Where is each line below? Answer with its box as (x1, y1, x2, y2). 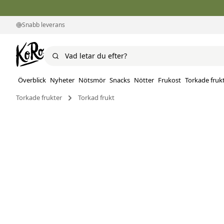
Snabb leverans (22, 20, 65, 29)
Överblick (18, 75, 46, 85)
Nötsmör (78, 75, 105, 85)
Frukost (158, 75, 181, 85)
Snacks (109, 75, 130, 85)
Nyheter (50, 75, 74, 85)
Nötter (134, 75, 154, 85)
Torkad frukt (78, 93, 114, 102)
